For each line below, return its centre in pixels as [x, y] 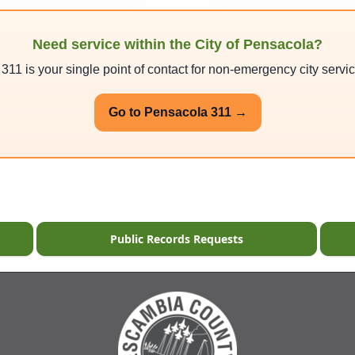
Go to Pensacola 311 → [177, 112]
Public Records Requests [176, 239]
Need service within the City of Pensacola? [177, 44]
